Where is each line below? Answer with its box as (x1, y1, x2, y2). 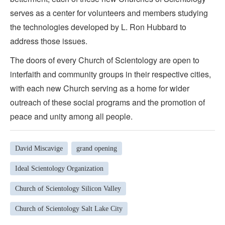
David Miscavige (15, 144, 63, 152)
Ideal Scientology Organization (15, 164, 103, 172)
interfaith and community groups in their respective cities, (10, 68, 211, 80)
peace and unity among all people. (10, 110, 133, 123)
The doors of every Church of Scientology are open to (10, 54, 199, 66)
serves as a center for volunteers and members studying (10, 7, 208, 19)
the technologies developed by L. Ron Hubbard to (10, 21, 186, 33)
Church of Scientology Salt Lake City (15, 204, 123, 212)
